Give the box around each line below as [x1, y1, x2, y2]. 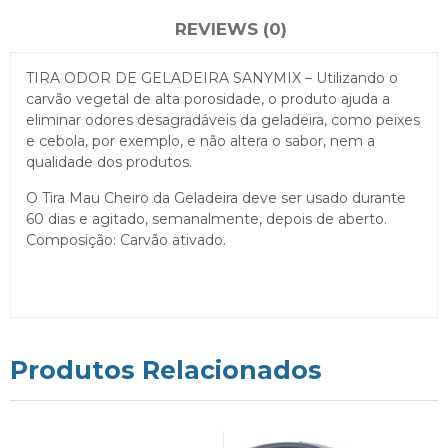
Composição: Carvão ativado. [26, 230, 226, 249]
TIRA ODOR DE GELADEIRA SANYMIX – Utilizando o [26, 68, 398, 87]
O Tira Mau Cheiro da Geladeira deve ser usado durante [26, 188, 406, 207]
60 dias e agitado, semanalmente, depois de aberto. [26, 209, 387, 228]
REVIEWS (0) [175, 18, 287, 39]
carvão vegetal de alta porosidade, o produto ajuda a [26, 89, 390, 108]
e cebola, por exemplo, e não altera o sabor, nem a [26, 131, 375, 150]
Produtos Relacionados [10, 354, 322, 385]
